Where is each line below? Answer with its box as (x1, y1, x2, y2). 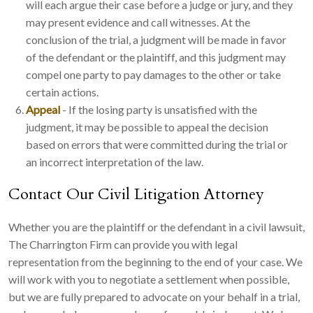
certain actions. (26, 85, 99, 99)
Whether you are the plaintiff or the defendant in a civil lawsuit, (8, 219, 305, 233)
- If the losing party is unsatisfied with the (60, 102, 257, 116)
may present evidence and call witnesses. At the (26, 15, 250, 29)
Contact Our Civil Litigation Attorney (8, 183, 264, 205)
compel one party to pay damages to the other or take (26, 67, 281, 81)
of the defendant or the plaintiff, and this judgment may (26, 50, 286, 64)
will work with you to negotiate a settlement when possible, (8, 272, 289, 286)
